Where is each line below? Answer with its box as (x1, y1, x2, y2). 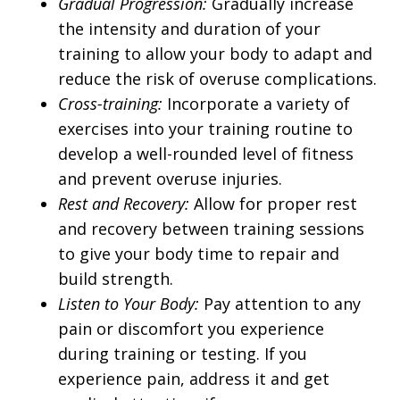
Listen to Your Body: (58, 293, 199, 315)
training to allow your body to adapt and (58, 43, 372, 65)
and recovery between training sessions (58, 218, 364, 240)
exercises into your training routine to (58, 118, 353, 140)
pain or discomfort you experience (58, 318, 324, 340)
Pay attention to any (199, 293, 361, 315)
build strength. (58, 268, 173, 290)
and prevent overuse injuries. (58, 168, 282, 190)
